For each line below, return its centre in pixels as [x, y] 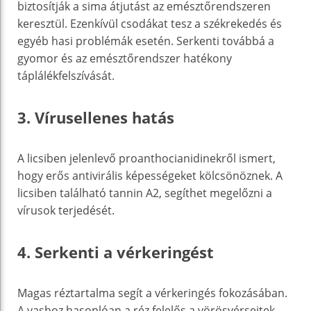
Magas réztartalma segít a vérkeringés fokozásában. [152, 293]
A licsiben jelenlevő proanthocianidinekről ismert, [146, 158]
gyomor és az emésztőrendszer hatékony [125, 58]
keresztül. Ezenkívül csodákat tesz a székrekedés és [150, 23]
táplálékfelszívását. [66, 75]
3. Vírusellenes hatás [96, 117]
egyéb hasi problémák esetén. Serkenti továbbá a [146, 41]
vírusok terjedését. [66, 210]
